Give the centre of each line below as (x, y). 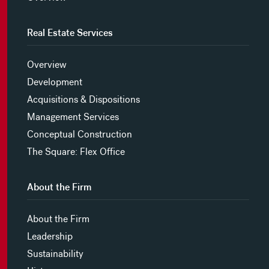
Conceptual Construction (79, 134)
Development (54, 82)
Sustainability (55, 254)
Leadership (50, 236)
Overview (47, 65)
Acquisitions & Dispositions (83, 99)
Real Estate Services (70, 33)
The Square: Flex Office (76, 152)
